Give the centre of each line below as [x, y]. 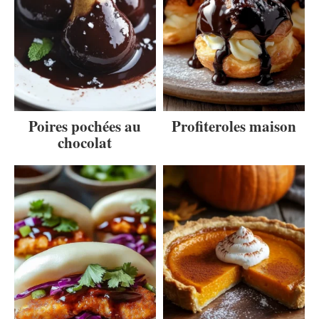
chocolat [85, 142]
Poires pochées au [85, 126]
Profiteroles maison [234, 126]
